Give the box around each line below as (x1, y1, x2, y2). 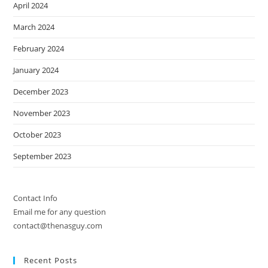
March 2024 (13, 22, 55, 32)
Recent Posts (24, 255, 78, 266)
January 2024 (13, 65, 59, 75)
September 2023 (13, 151, 72, 162)
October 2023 (13, 129, 62, 140)
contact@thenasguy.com (13, 220, 103, 231)
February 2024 (13, 43, 65, 54)
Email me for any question (13, 206, 106, 217)
